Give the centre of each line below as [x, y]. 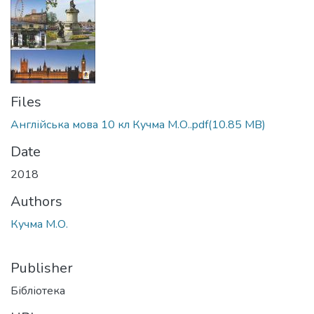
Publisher [42, 268]
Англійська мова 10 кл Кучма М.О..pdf [109, 125]
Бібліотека [38, 291]
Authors [36, 202]
